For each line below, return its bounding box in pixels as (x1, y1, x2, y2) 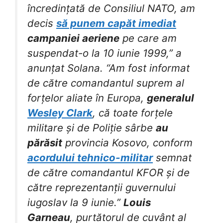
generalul (147, 92, 194, 105)
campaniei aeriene (27, 32, 119, 45)
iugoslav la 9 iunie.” (27, 196, 123, 209)
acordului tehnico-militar (27, 151, 153, 164)
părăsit (27, 136, 62, 149)
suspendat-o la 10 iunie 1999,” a (27, 47, 182, 60)
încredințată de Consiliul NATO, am (27, 2, 195, 15)
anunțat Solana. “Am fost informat (27, 62, 190, 75)
